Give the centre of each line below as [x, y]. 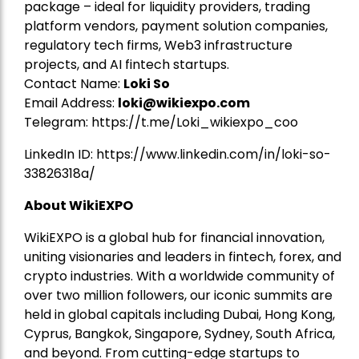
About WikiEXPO [79, 206]
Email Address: [71, 103]
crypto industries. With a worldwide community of [179, 276]
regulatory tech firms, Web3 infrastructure [158, 46]
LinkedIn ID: [60, 155]
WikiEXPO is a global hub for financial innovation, [174, 238]
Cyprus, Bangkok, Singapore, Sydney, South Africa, [179, 334]
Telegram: [58, 123]
